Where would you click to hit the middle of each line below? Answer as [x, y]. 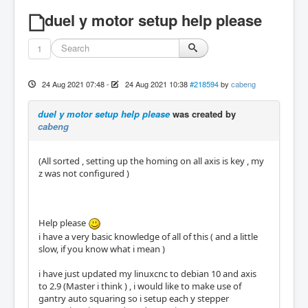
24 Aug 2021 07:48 [73, 84]
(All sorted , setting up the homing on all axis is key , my [151, 161]
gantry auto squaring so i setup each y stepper [134, 299]
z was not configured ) [84, 173]
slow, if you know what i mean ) [103, 249]
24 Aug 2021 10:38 [156, 84]
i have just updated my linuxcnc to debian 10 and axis [147, 274]
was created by [203, 114]
